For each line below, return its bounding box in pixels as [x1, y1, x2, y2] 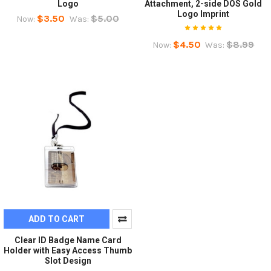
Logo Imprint [177, 8, 229, 19]
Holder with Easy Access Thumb [4, 245, 132, 255]
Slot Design [44, 255, 91, 266]
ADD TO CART [28, 214, 85, 224]
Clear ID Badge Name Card [14, 235, 122, 245]
